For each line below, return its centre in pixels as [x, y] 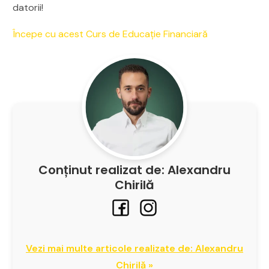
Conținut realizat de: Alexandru [134, 170]
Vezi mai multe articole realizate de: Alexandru [134, 248]
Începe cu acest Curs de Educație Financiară [110, 34]
